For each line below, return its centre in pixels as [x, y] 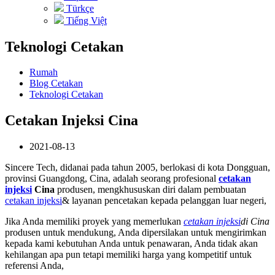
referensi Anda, [34, 266]
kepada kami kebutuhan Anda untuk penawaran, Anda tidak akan [131, 244]
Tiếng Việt [85, 20]
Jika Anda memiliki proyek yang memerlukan [94, 222]
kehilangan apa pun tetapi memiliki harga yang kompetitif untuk [128, 255]
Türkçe [79, 8]
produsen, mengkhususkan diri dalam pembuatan [150, 190]
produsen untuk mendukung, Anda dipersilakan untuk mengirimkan [136, 233]
